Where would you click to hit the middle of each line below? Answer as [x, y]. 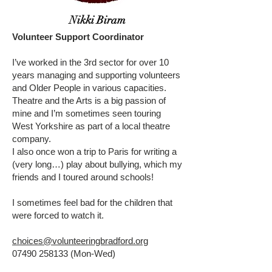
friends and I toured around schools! [83, 177]
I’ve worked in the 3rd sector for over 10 [90, 62]
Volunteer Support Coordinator [78, 37]
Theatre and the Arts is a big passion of [89, 100]
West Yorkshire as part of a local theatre [91, 126]
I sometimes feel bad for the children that [92, 202]
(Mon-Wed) [92, 253]
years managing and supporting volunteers [96, 75]
